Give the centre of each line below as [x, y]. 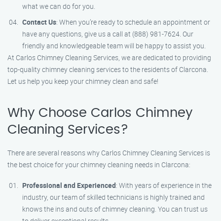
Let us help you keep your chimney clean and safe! [83, 81]
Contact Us [39, 22]
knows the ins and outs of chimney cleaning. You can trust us [115, 209]
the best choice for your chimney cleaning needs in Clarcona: [99, 165]
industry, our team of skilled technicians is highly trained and [113, 197]
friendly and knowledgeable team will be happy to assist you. [114, 46]
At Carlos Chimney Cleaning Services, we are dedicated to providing [109, 57]
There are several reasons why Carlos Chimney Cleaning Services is [109, 153]
